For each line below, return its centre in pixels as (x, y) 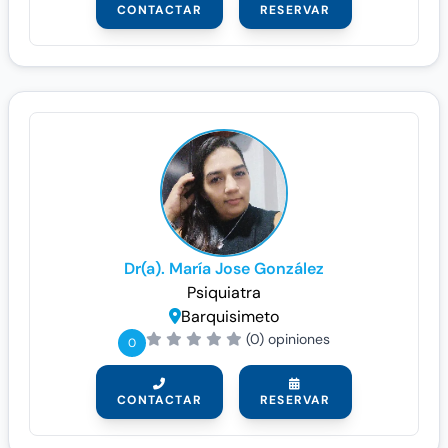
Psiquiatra (224, 292)
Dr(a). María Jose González (224, 268)
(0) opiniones (288, 339)
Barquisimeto (230, 316)
